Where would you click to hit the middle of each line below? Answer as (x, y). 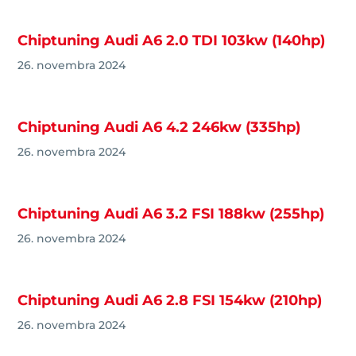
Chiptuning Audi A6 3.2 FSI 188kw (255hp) (171, 214)
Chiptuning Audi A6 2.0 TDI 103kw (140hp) (172, 41)
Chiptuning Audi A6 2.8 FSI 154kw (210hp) (170, 301)
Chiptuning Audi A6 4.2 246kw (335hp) (159, 128)
